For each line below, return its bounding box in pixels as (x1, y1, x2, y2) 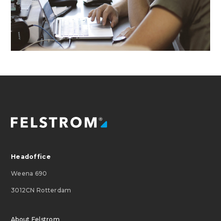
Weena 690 (11, 169, 47, 177)
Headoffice (11, 152, 51, 160)
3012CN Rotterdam (11, 186, 72, 194)
